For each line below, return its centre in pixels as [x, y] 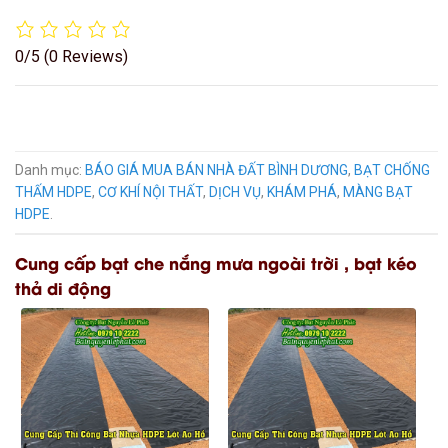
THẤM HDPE [53, 191]
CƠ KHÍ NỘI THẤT [150, 191]
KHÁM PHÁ [302, 191]
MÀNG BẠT [378, 191]
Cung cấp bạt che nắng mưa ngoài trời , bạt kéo [216, 263]
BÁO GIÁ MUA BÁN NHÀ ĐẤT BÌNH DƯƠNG [216, 169]
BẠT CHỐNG [392, 169]
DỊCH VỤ [235, 191]
